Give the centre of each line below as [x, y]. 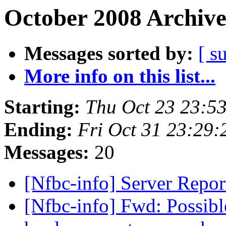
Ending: [38, 130]
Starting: [42, 107]
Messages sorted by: [109, 53]
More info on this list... [120, 76]
